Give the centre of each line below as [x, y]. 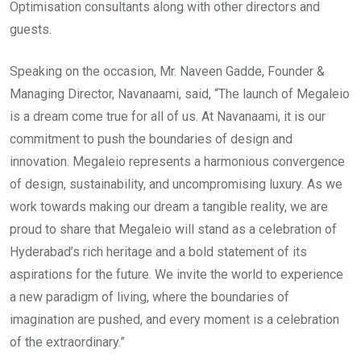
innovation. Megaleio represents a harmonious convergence [177, 162]
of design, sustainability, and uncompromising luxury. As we [176, 185]
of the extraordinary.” [67, 342]
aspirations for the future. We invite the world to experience [176, 275]
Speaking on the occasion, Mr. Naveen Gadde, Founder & [167, 72]
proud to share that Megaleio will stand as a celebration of [173, 230]
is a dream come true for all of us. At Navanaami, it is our [168, 117]
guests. [31, 30]
